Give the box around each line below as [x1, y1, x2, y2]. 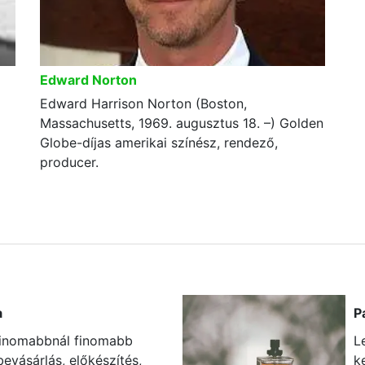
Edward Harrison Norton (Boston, [40, 95, 247, 112]
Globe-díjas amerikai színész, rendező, [40, 134, 278, 151]
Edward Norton [40, 72, 137, 88]
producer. [40, 154, 99, 170]
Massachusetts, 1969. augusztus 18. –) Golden [40, 115, 323, 131]
